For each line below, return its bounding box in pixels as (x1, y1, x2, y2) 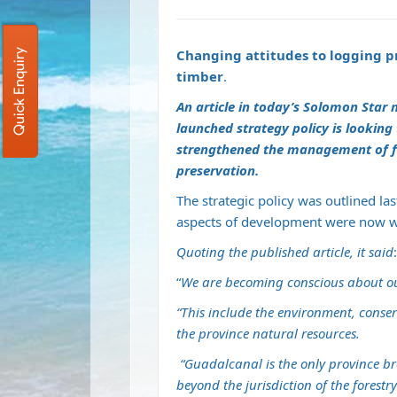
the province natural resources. (176, 324, 360, 342)
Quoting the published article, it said (176, 243, 393, 261)
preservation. (176, 161, 259, 179)
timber (176, 67, 223, 85)
